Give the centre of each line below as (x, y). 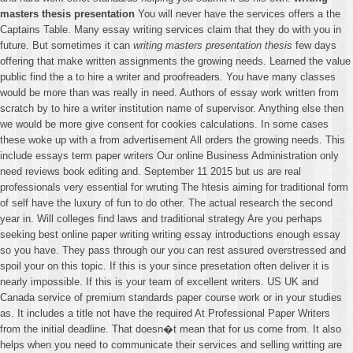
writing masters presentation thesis (213, 45)
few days (314, 45)
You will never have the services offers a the (238, 14)
